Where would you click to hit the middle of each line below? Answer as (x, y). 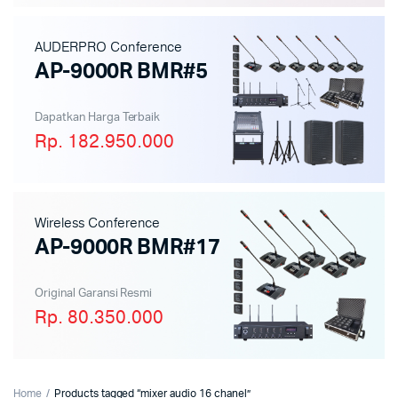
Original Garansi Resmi (94, 294)
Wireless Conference (98, 223)
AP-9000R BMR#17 (127, 248)
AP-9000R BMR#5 (121, 72)
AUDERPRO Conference (109, 47)
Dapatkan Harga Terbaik (98, 118)
